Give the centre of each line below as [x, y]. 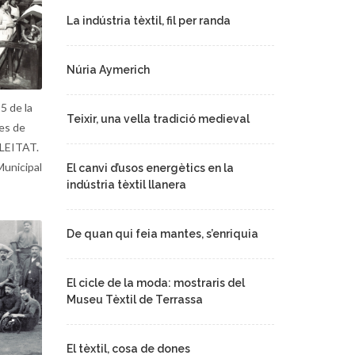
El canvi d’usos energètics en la [150, 168]
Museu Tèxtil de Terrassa [134, 300]
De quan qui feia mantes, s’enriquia [162, 234]
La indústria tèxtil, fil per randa [148, 21]
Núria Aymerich [108, 70]
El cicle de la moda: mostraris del [155, 283]
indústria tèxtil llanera [126, 185]
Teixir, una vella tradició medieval [158, 119]
